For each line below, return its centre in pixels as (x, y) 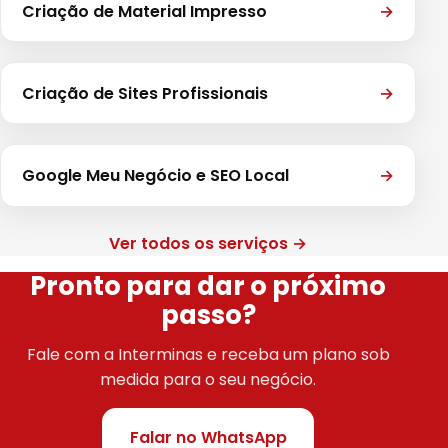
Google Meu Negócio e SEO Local (155, 175)
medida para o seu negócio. (208, 380)
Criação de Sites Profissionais (144, 93)
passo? (208, 314)
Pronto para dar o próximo (208, 285)
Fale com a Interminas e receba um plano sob (208, 355)
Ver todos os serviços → (208, 243)
